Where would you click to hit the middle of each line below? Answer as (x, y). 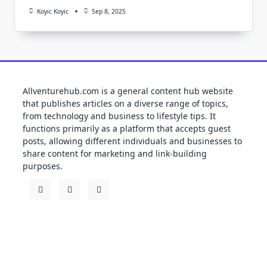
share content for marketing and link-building (115, 154)
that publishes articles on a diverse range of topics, (125, 104)
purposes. (43, 166)
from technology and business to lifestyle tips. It (119, 116)
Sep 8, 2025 (108, 11)
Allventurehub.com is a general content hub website (128, 91)
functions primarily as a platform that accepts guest (127, 129)
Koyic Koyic (52, 11)
